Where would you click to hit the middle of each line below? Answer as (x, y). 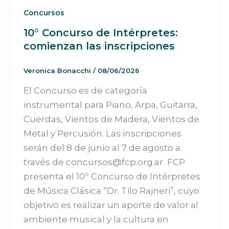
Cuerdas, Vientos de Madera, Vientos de (111, 119)
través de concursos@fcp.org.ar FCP (104, 162)
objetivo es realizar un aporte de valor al (111, 205)
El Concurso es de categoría (85, 90)
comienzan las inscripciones (99, 46)
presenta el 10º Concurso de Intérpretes (112, 176)
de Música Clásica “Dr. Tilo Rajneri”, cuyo (111, 190)
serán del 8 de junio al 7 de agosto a (102, 147)
